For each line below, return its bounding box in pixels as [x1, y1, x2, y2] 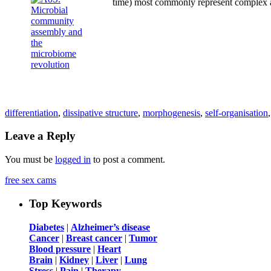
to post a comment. [91, 154, 165, 165]
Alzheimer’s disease [71, 221, 150, 232]
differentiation [5, 107, 58, 118]
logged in [55, 154, 91, 165]
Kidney [59, 254, 89, 265]
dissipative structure [63, 107, 138, 118]
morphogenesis [143, 107, 200, 118]
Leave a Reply [5, 129, 76, 143]
